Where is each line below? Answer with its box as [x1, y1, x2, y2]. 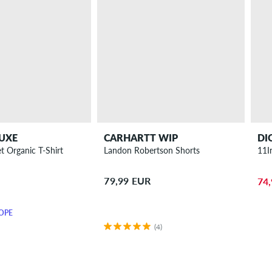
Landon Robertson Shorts [104, 144, 200, 155]
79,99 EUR [104, 174, 151, 186]
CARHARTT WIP [104, 131, 178, 143]
